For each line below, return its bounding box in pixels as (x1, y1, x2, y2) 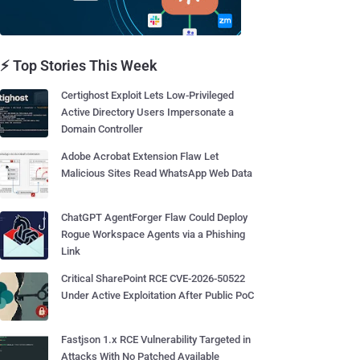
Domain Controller (61, 123, 143, 135)
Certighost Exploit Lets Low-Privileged (61, 89, 234, 101)
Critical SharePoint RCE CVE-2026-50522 (61, 272, 245, 284)
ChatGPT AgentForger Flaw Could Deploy (61, 211, 247, 223)
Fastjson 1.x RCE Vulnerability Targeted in (61, 333, 251, 346)
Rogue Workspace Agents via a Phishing (61, 228, 245, 240)
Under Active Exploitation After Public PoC (61, 289, 254, 301)
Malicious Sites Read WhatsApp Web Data (61, 167, 252, 179)
